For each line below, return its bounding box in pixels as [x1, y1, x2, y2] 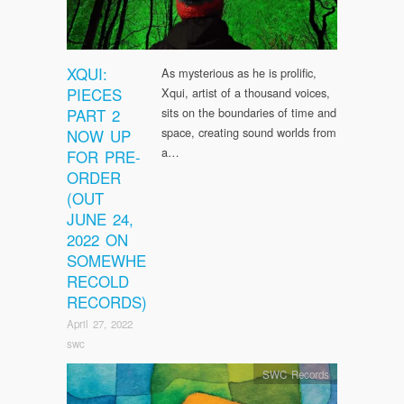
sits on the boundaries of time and [161, 104, 336, 122]
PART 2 [67, 104, 120, 127]
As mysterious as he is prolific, [161, 64, 317, 82]
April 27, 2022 [67, 316, 133, 331]
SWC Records [262, 366, 329, 381]
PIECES [67, 83, 122, 106]
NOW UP [67, 124, 131, 148]
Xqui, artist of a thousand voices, [161, 84, 330, 102]
